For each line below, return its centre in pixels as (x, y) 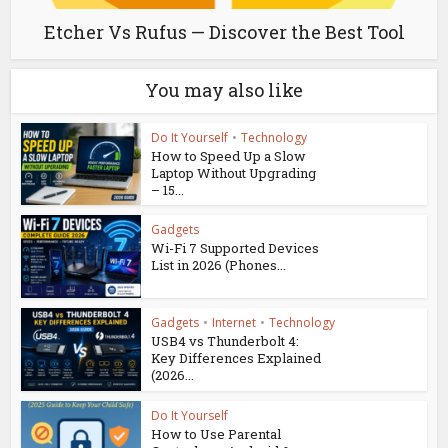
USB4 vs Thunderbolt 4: (225, 341)
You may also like (224, 89)
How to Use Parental (216, 433)
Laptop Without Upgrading (234, 172)
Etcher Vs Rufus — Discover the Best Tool (224, 31)
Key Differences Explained (236, 358)
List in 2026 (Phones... (219, 265)
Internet (234, 323)
